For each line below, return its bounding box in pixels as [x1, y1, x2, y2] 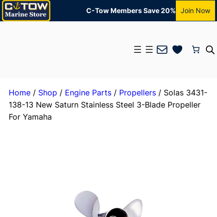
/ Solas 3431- [155, 87, 207, 97]
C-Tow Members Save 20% [86, 6, 176, 15]
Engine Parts [64, 87, 111, 97]
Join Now [180, 6, 210, 15]
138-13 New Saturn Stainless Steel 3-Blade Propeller [8, 99, 201, 109]
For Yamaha [8, 111, 52, 122]
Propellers [119, 87, 156, 97]
